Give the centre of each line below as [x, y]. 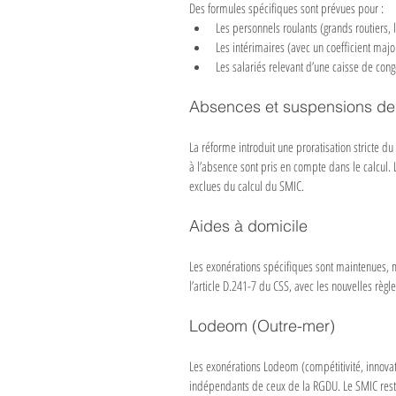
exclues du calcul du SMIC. [247, 186]
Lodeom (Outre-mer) [262, 326]
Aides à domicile [248, 226]
